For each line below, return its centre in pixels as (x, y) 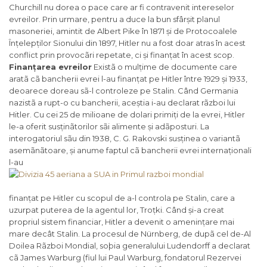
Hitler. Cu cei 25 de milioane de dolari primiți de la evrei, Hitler (127, 115)
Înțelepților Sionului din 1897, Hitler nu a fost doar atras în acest (127, 43)
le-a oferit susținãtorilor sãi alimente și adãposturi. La (109, 127)
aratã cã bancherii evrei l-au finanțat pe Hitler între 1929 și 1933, (128, 79)
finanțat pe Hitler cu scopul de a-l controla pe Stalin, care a (122, 198)
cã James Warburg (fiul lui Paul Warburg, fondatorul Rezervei (125, 258)
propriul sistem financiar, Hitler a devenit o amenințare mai (122, 222)
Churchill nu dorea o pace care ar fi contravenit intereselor (122, 7)
